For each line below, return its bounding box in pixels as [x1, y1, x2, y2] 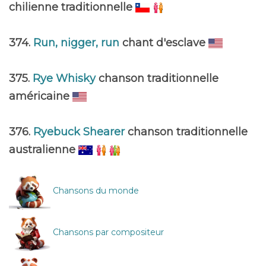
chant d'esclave [122, 36, 208, 49]
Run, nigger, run [33, 36, 122, 49]
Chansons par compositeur [50, 226, 164, 237]
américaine [9, 90, 72, 103]
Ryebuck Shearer [33, 125, 128, 138]
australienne [9, 143, 78, 156]
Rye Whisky [33, 72, 99, 85]
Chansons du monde [50, 185, 139, 196]
